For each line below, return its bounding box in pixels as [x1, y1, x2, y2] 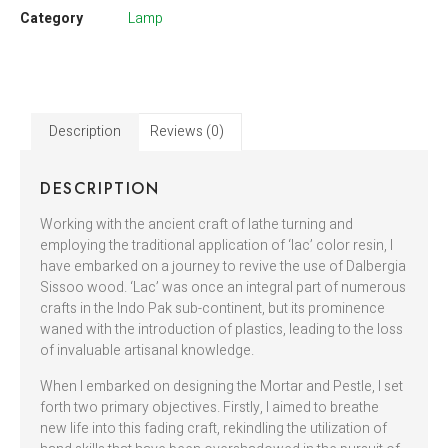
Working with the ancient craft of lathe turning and [40, 214, 353, 236]
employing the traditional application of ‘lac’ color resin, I [40, 235, 393, 257]
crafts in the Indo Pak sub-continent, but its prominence [40, 298, 385, 320]
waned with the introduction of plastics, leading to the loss [40, 319, 403, 341]
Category [20, 8, 83, 30]
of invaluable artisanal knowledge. [40, 340, 254, 362]
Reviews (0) [150, 121, 225, 143]
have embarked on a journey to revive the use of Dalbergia [40, 256, 406, 278]
